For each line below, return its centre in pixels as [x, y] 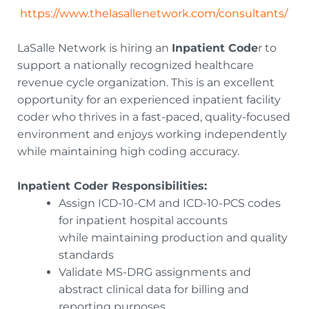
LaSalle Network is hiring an [94, 48]
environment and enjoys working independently [152, 134]
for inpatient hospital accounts [143, 220]
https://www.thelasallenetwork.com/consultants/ [154, 13]
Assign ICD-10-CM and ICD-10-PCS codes [170, 203]
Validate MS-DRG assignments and [155, 272]
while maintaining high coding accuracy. [130, 151]
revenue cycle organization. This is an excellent [146, 82]
